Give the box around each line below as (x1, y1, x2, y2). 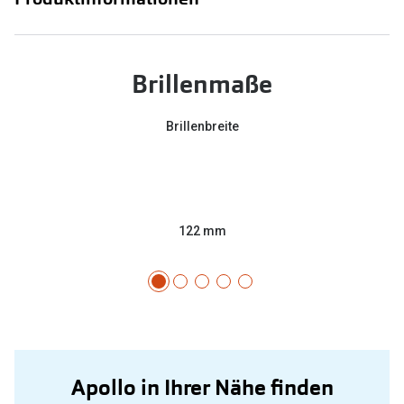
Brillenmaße (132, 68, 272, 102)
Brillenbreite (165, 119, 239, 134)
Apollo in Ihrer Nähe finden (70, 372, 334, 402)
